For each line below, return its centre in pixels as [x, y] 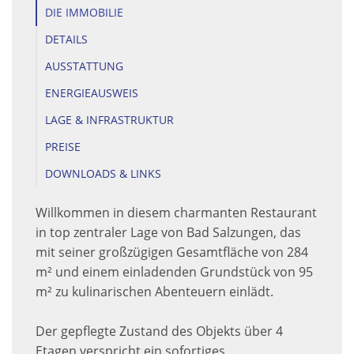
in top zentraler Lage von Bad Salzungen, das [168, 233]
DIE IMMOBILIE [84, 13]
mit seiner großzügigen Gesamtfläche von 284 [172, 252]
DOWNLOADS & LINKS [103, 174]
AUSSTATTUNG [84, 66]
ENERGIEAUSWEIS [92, 93]
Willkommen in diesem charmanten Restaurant [176, 213]
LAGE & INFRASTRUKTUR [109, 120]
